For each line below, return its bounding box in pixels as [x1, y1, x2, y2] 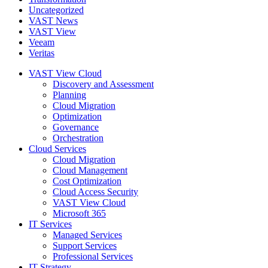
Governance [53, 121, 99, 132]
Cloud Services [29, 143, 86, 154]
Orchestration [53, 132, 103, 143]
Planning [53, 89, 86, 100]
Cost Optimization [53, 175, 121, 186]
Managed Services [53, 229, 122, 240]
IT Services [29, 218, 72, 229]
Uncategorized [29, 4, 84, 15]
